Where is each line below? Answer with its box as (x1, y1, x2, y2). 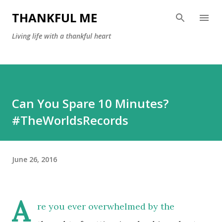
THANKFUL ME (12, 9, 97, 26)
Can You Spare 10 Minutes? (12, 95, 168, 111)
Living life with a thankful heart (12, 31, 111, 41)
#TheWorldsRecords (12, 112, 128, 128)
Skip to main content (76, 8, 146, 17)
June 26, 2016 (12, 154, 57, 164)
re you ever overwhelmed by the (37, 201, 174, 212)
